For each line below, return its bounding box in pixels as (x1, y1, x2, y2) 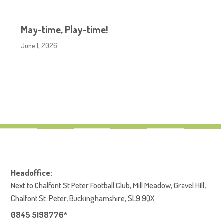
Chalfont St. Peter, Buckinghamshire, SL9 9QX (11, 193, 155, 203)
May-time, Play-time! (21, 23, 108, 36)
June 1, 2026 (21, 41, 58, 50)
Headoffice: (11, 167, 53, 178)
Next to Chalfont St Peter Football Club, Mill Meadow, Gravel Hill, (11, 180, 206, 190)
